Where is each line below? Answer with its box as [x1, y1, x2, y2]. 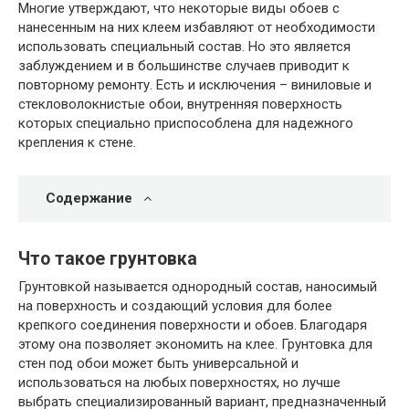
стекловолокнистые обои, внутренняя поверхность [18, 96, 342, 112]
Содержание [46, 190, 132, 206]
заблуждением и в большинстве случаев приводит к [18, 58, 350, 74]
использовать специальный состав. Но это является [18, 38, 351, 55]
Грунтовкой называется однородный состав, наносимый [18, 278, 377, 295]
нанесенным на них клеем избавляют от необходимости [18, 19, 375, 36]
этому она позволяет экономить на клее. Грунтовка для [18, 335, 372, 352]
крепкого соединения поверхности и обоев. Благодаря [18, 316, 367, 333]
